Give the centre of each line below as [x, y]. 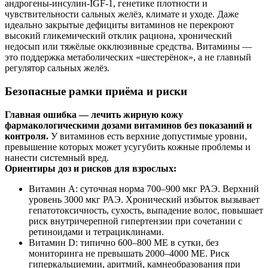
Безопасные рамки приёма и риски [96, 91]
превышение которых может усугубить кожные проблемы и [128, 147]
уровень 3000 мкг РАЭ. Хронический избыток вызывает [144, 199]
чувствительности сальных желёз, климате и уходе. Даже [122, 14]
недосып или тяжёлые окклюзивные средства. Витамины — [128, 47]
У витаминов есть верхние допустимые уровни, [148, 136]
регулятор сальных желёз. [57, 68]
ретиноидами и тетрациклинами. [96, 232]
